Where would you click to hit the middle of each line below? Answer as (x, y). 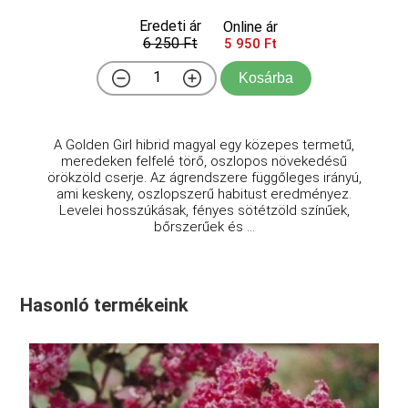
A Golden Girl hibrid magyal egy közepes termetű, (204, 144)
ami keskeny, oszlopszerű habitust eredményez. (204, 194)
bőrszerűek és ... (204, 226)
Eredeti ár (170, 25)
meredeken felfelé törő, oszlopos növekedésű (204, 161)
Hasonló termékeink (105, 305)
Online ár (250, 26)
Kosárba (266, 77)
